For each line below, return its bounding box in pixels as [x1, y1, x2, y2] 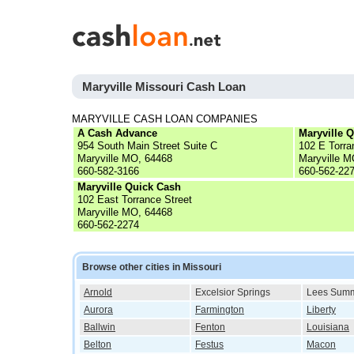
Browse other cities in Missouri [82, 262, 221, 273]
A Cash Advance [77, 127, 157, 139]
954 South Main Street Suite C [77, 140, 217, 152]
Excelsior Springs [195, 287, 270, 298]
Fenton [195, 322, 225, 333]
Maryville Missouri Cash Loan [82, 80, 246, 93]
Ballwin [84, 322, 115, 333]
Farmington [195, 304, 244, 315]
